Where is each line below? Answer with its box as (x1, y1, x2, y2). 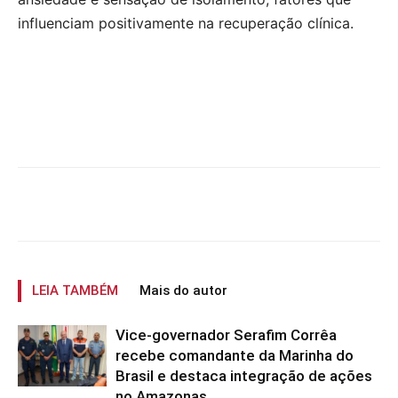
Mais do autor (139, 283, 227, 299)
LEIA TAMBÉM (32, 283, 118, 299)
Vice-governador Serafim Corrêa (115, 326, 337, 345)
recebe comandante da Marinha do (115, 346, 354, 365)
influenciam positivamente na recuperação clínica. (18, 14, 354, 33)
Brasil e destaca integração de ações (115, 367, 372, 386)
